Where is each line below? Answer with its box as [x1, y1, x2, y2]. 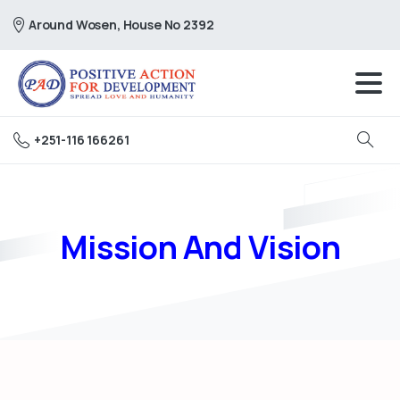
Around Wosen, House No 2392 [28, 16, 214, 33]
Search [356, 141, 397, 159]
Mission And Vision [59, 224, 341, 269]
